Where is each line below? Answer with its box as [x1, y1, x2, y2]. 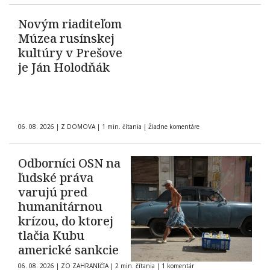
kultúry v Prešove [18, 45, 122, 61]
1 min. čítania [100, 122, 143, 131]
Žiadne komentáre [148, 122, 199, 131]
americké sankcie [18, 242, 119, 259]
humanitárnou [18, 198, 102, 215]
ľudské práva [18, 169, 93, 186]
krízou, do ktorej [18, 213, 113, 230]
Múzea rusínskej [18, 30, 115, 47]
